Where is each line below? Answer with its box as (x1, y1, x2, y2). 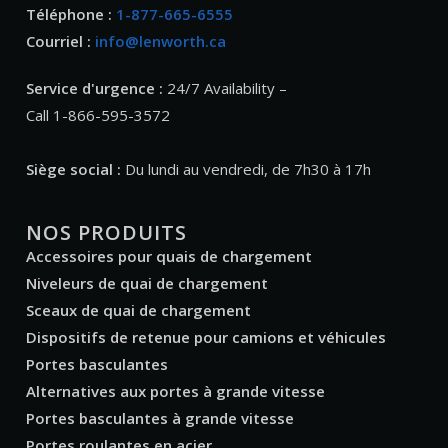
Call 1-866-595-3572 (26, 105, 170, 126)
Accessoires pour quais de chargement (26, 246, 312, 267)
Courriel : (26, 31, 91, 52)
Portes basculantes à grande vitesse (26, 408, 294, 429)
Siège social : (26, 159, 121, 180)
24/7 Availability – (163, 78, 287, 99)
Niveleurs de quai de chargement (26, 273, 268, 294)
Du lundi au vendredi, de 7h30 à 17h (121, 159, 371, 180)
